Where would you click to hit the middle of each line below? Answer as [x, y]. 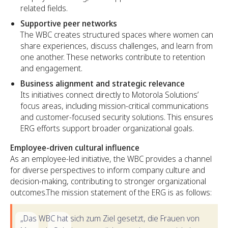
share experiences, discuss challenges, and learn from [117, 46]
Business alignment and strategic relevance [103, 83]
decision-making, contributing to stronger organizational [108, 181]
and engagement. [51, 68]
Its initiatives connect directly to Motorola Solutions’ [109, 94]
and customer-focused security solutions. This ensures [117, 117]
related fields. [44, 8]
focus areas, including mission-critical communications [115, 106]
